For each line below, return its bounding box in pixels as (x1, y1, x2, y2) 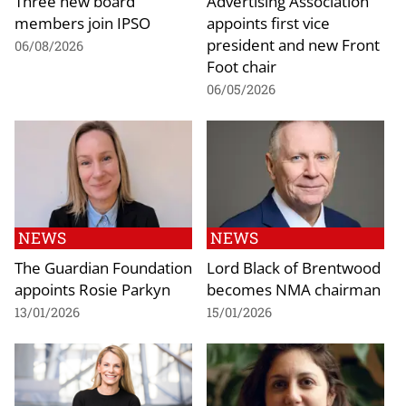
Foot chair (207, 55, 276, 78)
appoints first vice (207, 12, 330, 34)
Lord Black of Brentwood (207, 256, 381, 278)
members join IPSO (14, 12, 150, 34)
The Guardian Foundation (14, 256, 192, 278)
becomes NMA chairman (207, 277, 381, 300)
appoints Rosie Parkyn (14, 277, 170, 300)
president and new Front (207, 34, 380, 56)
